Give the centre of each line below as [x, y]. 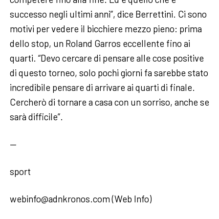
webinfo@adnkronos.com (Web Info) [81, 199]
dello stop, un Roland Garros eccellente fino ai [100, 44]
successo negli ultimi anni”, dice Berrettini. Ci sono [108, 14]
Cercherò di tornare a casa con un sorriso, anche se [109, 102]
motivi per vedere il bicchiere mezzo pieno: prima [106, 29]
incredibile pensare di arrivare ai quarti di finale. [102, 88]
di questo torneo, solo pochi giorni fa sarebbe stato [109, 73]
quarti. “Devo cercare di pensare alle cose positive [107, 58]
